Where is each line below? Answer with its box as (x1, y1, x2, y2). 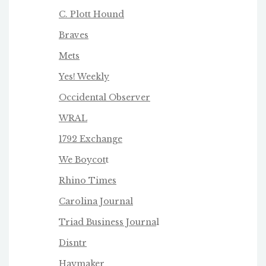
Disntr (59, 237, 87, 249)
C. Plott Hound (59, 9, 124, 20)
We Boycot (59, 154, 106, 166)
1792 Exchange (59, 134, 122, 145)
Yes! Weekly (59, 71, 109, 83)
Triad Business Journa (59, 217, 156, 228)
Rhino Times (59, 175, 116, 186)
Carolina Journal (59, 196, 133, 207)
